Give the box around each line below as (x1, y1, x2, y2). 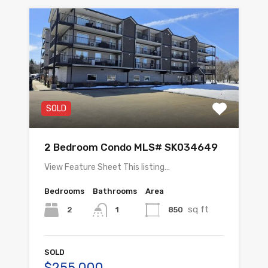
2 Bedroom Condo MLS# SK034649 (44, 141, 218, 153)
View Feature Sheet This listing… (44, 162, 170, 172)
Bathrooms (93, 187, 137, 196)
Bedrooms (44, 187, 84, 196)
